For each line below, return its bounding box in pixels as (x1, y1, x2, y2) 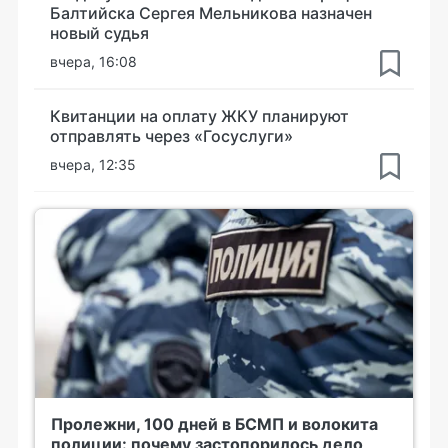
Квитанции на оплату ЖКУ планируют (50, 105, 349, 126)
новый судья (50, 22, 149, 43)
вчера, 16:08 (50, 52, 137, 70)
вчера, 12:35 (50, 155, 136, 173)
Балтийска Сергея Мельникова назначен (50, 2, 372, 23)
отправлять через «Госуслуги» (50, 125, 293, 146)
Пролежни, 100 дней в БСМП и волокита (51, 413, 378, 434)
